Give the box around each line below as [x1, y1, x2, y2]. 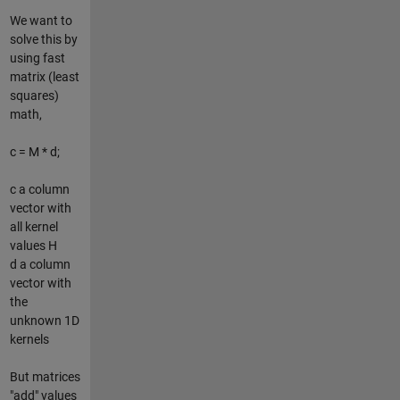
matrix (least [9, 69, 79, 84]
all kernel [9, 219, 58, 234]
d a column [9, 256, 71, 271]
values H [9, 237, 57, 253]
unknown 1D [9, 312, 79, 328]
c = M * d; [9, 144, 60, 159]
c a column [9, 181, 70, 196]
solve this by [9, 31, 78, 46]
